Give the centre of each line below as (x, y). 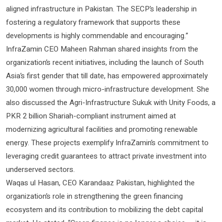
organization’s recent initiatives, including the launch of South (105, 62)
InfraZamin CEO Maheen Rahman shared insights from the (102, 49)
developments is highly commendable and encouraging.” (97, 35)
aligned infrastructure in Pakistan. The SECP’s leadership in (101, 9)
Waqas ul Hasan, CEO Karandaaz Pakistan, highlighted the (100, 183)
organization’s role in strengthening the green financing (94, 196)
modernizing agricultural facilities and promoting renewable (102, 129)
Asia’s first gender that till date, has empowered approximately (107, 76)
